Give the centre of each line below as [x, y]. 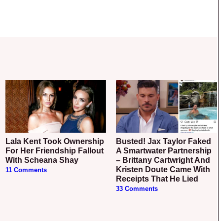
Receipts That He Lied [157, 179]
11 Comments [26, 170]
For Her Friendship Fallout [54, 150]
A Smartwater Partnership [164, 150]
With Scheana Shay [42, 160]
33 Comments [137, 189]
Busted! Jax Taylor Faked [119, 141]
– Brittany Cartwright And [163, 160]
